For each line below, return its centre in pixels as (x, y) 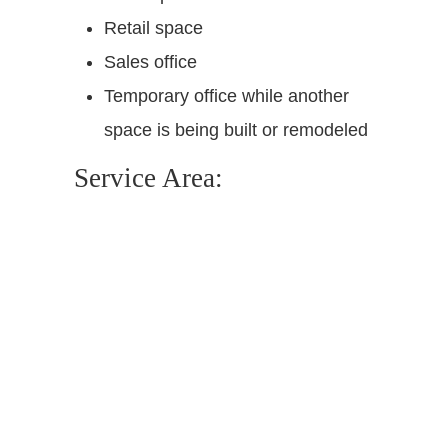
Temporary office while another (226, 95)
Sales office (150, 61)
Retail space (153, 27)
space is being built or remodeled (236, 129)
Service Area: (148, 177)
